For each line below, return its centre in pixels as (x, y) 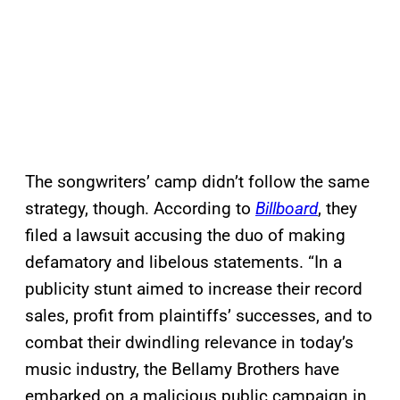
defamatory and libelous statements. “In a (183, 262)
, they (337, 209)
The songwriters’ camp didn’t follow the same (197, 182)
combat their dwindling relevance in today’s (189, 343)
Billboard (287, 209)
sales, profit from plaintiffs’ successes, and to (199, 316)
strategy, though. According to (140, 209)
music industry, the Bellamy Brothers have (182, 370)
